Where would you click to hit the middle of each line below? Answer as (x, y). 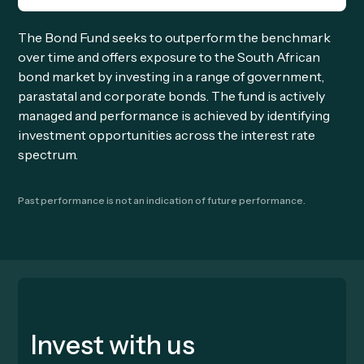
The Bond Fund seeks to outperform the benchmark (175, 37)
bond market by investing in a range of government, (171, 76)
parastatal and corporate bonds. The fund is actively (172, 96)
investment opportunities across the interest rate (167, 135)
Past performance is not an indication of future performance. (162, 200)
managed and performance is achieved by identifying (174, 115)
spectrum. (48, 154)
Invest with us (113, 345)
